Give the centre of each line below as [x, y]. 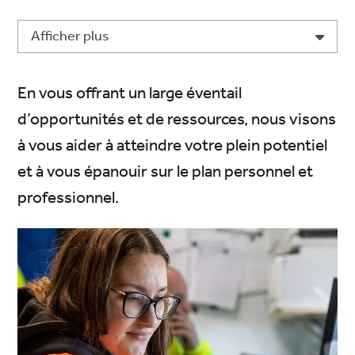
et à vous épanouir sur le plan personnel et [166, 172]
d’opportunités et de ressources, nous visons [177, 120]
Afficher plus [71, 36]
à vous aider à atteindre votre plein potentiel [173, 146]
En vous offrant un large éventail [130, 94]
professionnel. [69, 198]
